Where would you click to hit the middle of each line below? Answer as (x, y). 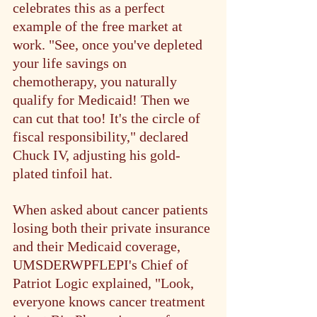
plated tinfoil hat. (63, 173)
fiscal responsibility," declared (102, 136)
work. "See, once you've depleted (109, 44)
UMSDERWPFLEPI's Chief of (102, 264)
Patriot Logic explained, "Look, (105, 283)
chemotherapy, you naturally (97, 81)
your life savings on (71, 63)
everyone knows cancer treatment (111, 301)
